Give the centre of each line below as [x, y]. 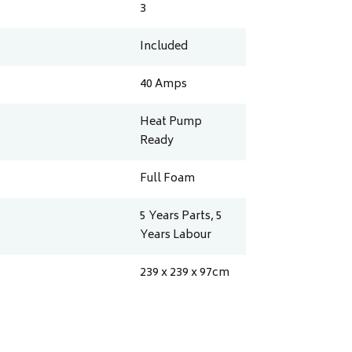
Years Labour [176, 236]
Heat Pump [171, 123]
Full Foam [168, 179]
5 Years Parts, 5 [181, 217]
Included [164, 47]
